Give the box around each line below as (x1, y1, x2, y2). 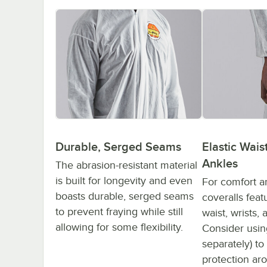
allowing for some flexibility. (55, 221, 183, 234)
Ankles (202, 157, 238, 170)
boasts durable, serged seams (55, 190, 194, 203)
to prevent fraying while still (55, 206, 183, 218)
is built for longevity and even (55, 175, 193, 187)
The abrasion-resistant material (55, 159, 197, 172)
